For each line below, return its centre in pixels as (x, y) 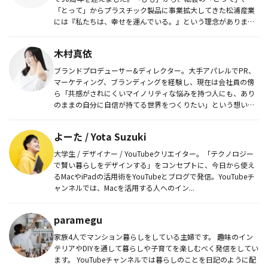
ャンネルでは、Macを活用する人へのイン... (124, 187)
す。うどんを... (78, 32)
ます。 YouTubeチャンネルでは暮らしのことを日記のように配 (65, 259)
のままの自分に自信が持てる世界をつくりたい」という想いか (154, 104)
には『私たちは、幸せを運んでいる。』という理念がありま (151, 21)
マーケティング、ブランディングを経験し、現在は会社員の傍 (154, 81)
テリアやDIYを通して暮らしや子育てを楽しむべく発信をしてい (156, 248)
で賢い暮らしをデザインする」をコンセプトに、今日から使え (154, 165)
